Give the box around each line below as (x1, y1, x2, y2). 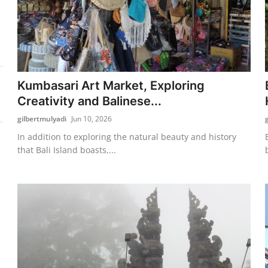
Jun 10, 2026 (71, 113, 112, 124)
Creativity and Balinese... (17, 93, 162, 108)
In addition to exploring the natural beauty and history (17, 130, 237, 142)
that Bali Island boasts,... (17, 144, 117, 156)
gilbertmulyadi (17, 113, 67, 124)
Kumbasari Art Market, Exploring (17, 78, 205, 93)
